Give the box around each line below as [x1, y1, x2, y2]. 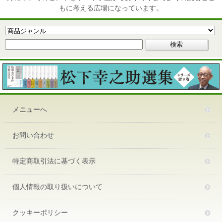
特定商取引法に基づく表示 [12, 157, 96, 165]
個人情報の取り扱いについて [12, 182, 103, 191]
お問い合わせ [12, 131, 54, 139]
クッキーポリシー [12, 208, 68, 217]
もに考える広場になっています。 [59, 4, 163, 12]
